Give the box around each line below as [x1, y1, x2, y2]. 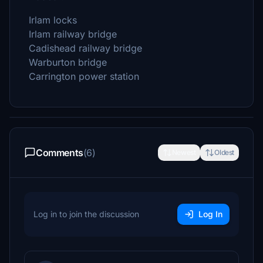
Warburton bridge [29, 56, 107, 68]
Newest [171, 148, 196, 157]
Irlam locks [29, 14, 77, 26]
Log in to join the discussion [33, 209, 139, 219]
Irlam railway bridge [29, 28, 117, 40]
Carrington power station [29, 70, 139, 82]
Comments [36, 147, 83, 159]
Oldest [214, 148, 234, 157]
